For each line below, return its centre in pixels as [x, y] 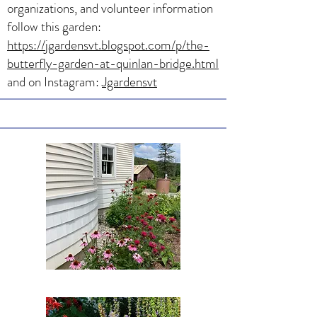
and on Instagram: [54, 81]
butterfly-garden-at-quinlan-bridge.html [113, 63]
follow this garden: [54, 26]
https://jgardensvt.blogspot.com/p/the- [108, 45]
